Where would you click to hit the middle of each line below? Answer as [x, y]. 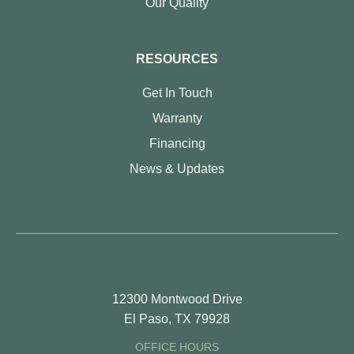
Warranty [177, 119]
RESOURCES [177, 59]
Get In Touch [177, 93]
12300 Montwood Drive [177, 299]
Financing [177, 144]
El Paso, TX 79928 [177, 319]
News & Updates [177, 169]
